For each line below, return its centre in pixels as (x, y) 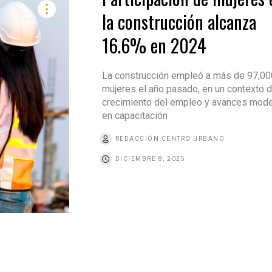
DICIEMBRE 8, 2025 (150, 159)
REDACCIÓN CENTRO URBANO (170, 139)
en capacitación (134, 116)
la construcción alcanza (179, 22)
